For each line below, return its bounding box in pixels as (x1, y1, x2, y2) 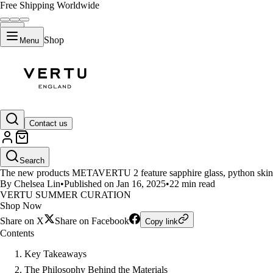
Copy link (145, 217, 178, 226)
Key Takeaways (24, 249, 87, 259)
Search (19, 155, 44, 165)
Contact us (29, 118, 68, 128)
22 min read (169, 179, 215, 189)
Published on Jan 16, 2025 (64, 179, 166, 189)
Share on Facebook (55, 216, 129, 226)
